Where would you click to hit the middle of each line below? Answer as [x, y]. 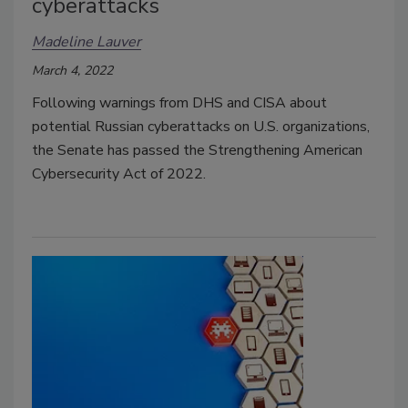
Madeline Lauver [87, 42]
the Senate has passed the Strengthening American [197, 150]
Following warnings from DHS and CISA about [179, 102]
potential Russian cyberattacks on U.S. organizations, [201, 126]
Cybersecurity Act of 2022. [119, 173]
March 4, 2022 [72, 70]
